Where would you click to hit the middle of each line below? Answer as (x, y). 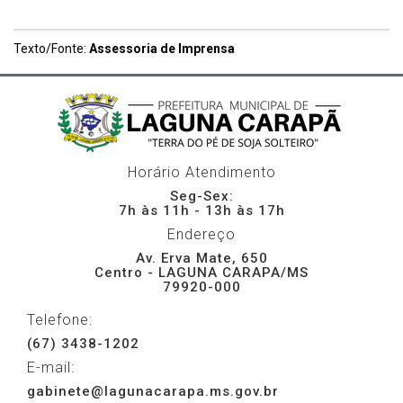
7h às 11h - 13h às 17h (201, 211)
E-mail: (51, 368)
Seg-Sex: (201, 197)
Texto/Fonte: (51, 49)
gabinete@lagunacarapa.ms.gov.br (153, 392)
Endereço (201, 235)
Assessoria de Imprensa (162, 49)
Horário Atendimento (201, 173)
